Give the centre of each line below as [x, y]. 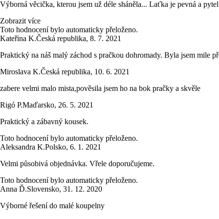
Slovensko [43, 189]
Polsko [55, 147]
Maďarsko [38, 105]
